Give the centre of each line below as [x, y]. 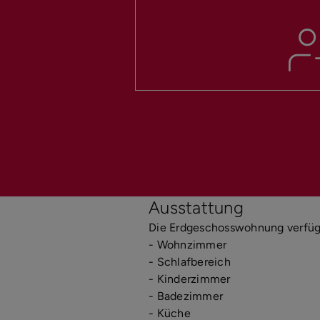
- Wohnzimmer [188, 244]
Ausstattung [196, 207]
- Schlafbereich [190, 261]
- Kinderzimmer [190, 279]
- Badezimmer [186, 296]
